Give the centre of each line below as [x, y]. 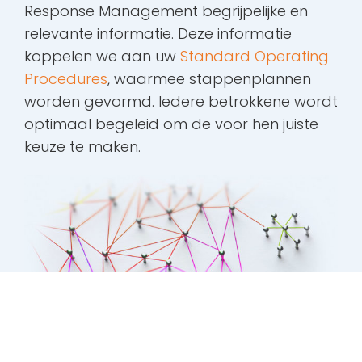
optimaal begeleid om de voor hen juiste [171, 124]
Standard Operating [255, 57]
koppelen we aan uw [102, 57]
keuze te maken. [82, 147]
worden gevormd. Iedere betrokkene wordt [181, 102]
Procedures [66, 79]
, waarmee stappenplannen [209, 79]
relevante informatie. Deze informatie [158, 34]
